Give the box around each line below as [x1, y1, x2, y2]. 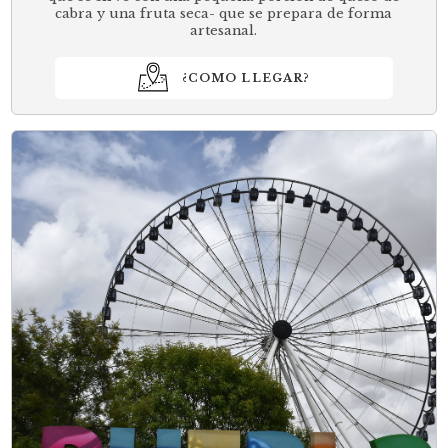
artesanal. [190, 23, 258, 39]
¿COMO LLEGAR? [181, 70, 311, 85]
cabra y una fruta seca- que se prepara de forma [55, 6, 393, 22]
